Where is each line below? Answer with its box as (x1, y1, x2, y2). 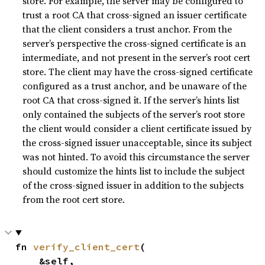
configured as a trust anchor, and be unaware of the (22, 79, 247, 92)
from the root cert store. (22, 193, 125, 206)
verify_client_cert (33, 241, 140, 253)
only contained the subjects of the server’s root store (22, 108, 245, 121)
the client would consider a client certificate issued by (22, 122, 252, 135)
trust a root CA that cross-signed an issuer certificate (22, 8, 247, 21)
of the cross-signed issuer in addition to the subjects (22, 179, 244, 192)
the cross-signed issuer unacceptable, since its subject (22, 136, 253, 149)
